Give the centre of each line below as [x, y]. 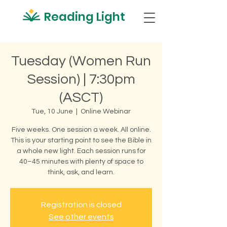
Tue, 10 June [52, 111]
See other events [81, 217]
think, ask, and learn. [81, 172]
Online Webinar [106, 111]
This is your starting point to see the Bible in [81, 140]
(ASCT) [81, 98]
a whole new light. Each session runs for [81, 151]
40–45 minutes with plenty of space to [81, 162]
